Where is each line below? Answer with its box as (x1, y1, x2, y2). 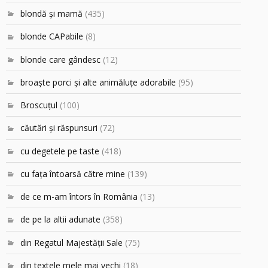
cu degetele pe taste (20, 145, 99, 157)
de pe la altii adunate (20, 214, 100, 226)
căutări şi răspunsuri (20, 122, 98, 134)
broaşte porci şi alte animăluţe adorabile (20, 76, 176, 88)
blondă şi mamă (20, 8, 83, 20)
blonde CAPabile (20, 31, 83, 42)
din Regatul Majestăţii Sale (20, 236, 123, 248)
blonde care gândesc (20, 53, 100, 65)
